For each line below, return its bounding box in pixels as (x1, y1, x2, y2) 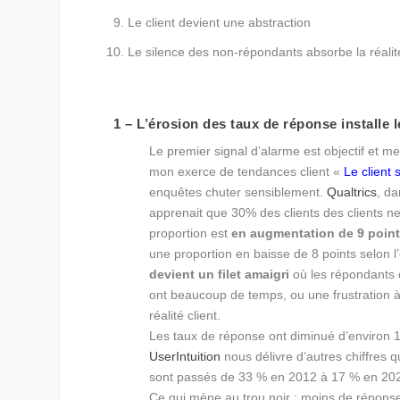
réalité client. (149, 308, 221, 323)
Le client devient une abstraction (128, 14, 312, 29)
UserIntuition (149, 349, 221, 364)
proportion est (149, 226, 232, 241)
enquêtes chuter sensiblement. (149, 185, 328, 200)
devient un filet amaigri (149, 267, 290, 282)
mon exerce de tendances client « (149, 164, 345, 179)
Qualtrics (327, 185, 378, 200)
